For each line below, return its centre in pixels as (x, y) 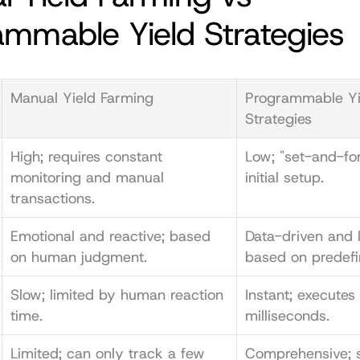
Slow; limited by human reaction (117, 295)
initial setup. (284, 178)
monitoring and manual (87, 178)
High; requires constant (86, 157)
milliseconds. (287, 316)
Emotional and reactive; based (110, 236)
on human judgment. (79, 257)
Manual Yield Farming (82, 98)
